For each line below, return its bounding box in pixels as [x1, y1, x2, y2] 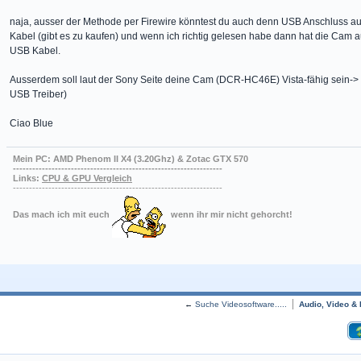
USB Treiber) [10, 89, 67, 100]
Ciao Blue [10, 118, 53, 129]
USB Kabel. [10, 45, 60, 56]
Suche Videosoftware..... [195, 300, 287, 309]
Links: [13, 173, 42, 183]
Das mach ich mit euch [13, 209, 110, 219]
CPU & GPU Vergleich [42, 173, 132, 183]
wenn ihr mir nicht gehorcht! [171, 209, 293, 219]
